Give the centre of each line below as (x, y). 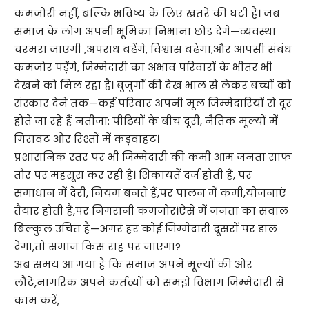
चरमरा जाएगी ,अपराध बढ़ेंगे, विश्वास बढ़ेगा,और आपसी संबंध (153, 50)
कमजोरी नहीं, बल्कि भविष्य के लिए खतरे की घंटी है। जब (147, 14)
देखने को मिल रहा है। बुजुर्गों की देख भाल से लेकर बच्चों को (152, 86)
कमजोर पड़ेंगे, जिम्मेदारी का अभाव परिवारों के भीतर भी (143, 68)
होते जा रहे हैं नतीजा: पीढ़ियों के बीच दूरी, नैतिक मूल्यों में (146, 121)
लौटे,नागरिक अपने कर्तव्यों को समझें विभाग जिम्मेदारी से (149, 283)
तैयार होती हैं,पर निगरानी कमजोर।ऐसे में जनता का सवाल (151, 211)
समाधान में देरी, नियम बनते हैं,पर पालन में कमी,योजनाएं (150, 193)
